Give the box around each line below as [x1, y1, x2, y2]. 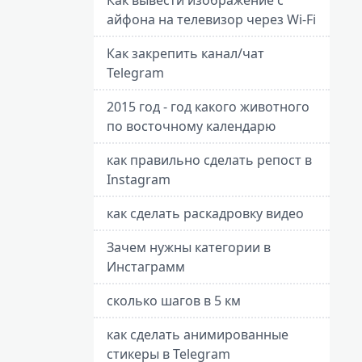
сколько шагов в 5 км [107, 291, 241, 309]
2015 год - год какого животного [107, 97, 309, 116]
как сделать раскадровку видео [107, 204, 304, 222]
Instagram [107, 170, 170, 188]
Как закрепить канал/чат [107, 44, 264, 62]
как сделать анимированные [107, 325, 288, 343]
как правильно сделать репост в [107, 150, 312, 169]
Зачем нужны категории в [107, 238, 271, 256]
